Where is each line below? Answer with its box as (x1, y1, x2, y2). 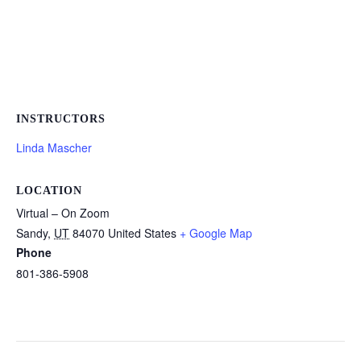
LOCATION (16, 185, 82, 197)
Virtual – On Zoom (16, 205, 110, 222)
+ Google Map (180, 225, 252, 242)
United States (108, 225, 176, 242)
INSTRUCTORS (16, 113, 106, 126)
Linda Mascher (16, 139, 92, 156)
